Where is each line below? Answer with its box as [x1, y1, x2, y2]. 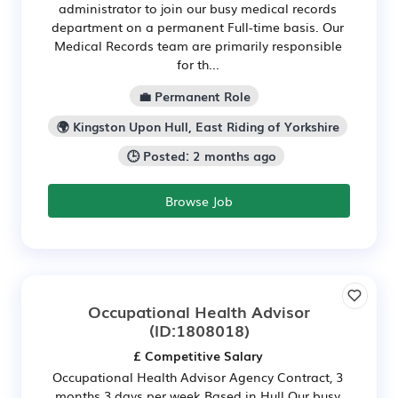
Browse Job [165, 192, 233, 211]
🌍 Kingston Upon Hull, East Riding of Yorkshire [56, 116, 339, 135]
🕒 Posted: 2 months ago [126, 147, 276, 165]
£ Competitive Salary [132, 346, 263, 365]
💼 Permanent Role [138, 86, 251, 105]
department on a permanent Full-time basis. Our [52, 18, 344, 36]
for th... [176, 55, 219, 73]
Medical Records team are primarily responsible [53, 36, 342, 54]
